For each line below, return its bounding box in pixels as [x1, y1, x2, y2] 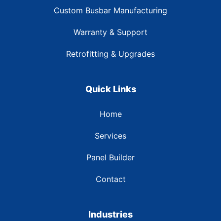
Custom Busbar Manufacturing [54, 5, 167, 16]
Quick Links [85, 84, 136, 95]
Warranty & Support [74, 27, 147, 37]
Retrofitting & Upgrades [66, 49, 155, 59]
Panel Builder [86, 152, 135, 163]
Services [95, 131, 126, 141]
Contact [95, 174, 126, 184]
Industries [88, 209, 133, 220]
